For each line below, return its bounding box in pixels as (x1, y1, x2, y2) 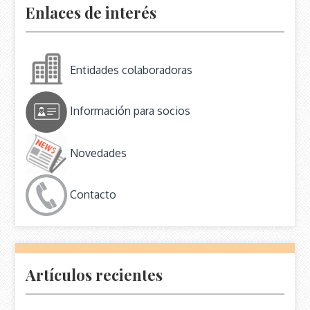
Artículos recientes (26, 264, 163, 285)
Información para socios (67, 104, 191, 118)
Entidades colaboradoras (67, 62, 193, 77)
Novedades (67, 145, 127, 160)
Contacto (67, 187, 117, 201)
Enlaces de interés (26, 1, 157, 23)
